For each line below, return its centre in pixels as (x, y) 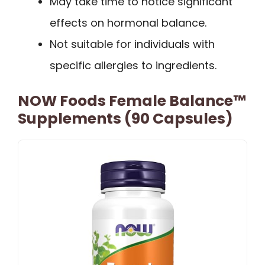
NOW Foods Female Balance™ (132, 101)
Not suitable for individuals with (132, 44)
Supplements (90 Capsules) (125, 118)
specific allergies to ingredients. (133, 65)
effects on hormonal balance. (128, 22)
